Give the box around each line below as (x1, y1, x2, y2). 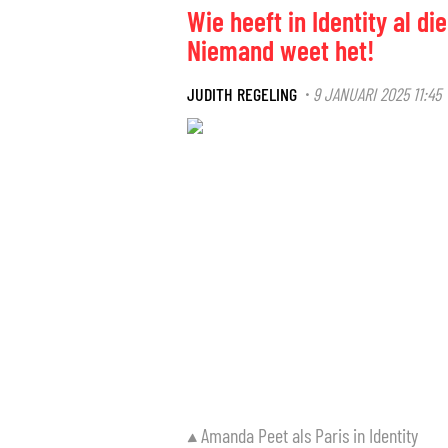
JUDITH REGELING (187, 82, 297, 105)
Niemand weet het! (187, 33, 375, 67)
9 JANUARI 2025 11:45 (313, 82, 441, 105)
